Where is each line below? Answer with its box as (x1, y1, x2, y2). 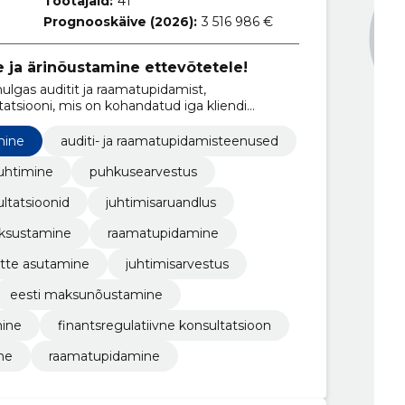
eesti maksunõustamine (9, 286, 163, 303)
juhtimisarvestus (125, 255, 229, 272)
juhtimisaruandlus (105, 193, 216, 211)
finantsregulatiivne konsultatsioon (57, 316, 271, 334)
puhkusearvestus (89, 163, 197, 180)
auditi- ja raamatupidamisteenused (60, 132, 278, 149)
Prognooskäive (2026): (43, 14, 198, 30)
